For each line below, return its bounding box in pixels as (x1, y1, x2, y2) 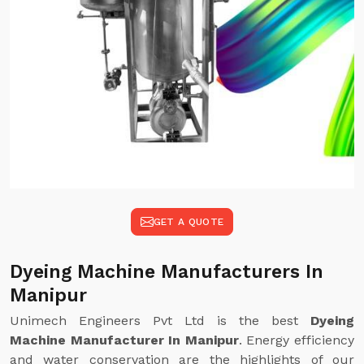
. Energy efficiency (238, 332, 355, 348)
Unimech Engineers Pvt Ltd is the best (10, 313, 310, 328)
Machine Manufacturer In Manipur (10, 332, 239, 348)
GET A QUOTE (153, 216, 224, 227)
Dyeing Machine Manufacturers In (10, 261, 323, 283)
